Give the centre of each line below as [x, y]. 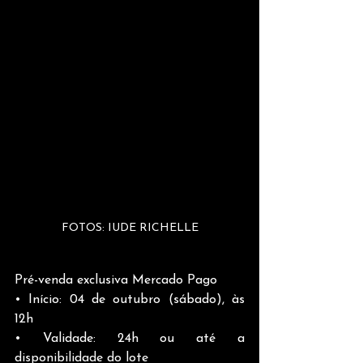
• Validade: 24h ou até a [130, 338]
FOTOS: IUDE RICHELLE [130, 228]
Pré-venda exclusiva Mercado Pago [116, 280]
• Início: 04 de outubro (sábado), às [130, 299]
